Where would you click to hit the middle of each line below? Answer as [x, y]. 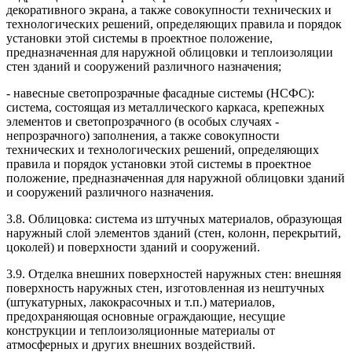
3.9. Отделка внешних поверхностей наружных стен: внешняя [174, 274]
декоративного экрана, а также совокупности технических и [169, 10]
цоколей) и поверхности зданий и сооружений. [133, 247]
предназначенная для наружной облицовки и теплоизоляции [170, 53]
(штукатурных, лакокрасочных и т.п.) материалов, [141, 302]
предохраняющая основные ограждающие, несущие [146, 317]
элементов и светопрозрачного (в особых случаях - [143, 122]
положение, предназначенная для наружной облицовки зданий [176, 178]
